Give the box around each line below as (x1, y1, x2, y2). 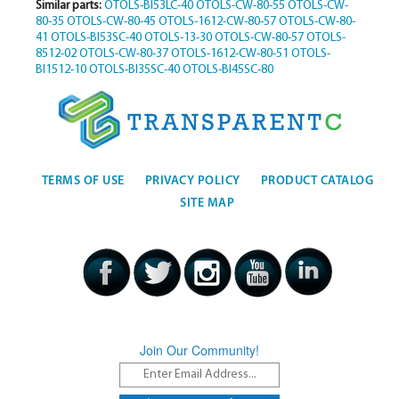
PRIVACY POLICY (144, 174, 240, 188)
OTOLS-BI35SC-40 (88, 63, 180, 77)
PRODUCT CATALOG (260, 174, 374, 188)
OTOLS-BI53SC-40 (50, 31, 142, 45)
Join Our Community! (140, 341, 259, 360)
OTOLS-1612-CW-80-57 (158, 15, 276, 29)
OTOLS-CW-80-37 (78, 47, 168, 61)
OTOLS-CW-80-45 (66, 15, 156, 29)
